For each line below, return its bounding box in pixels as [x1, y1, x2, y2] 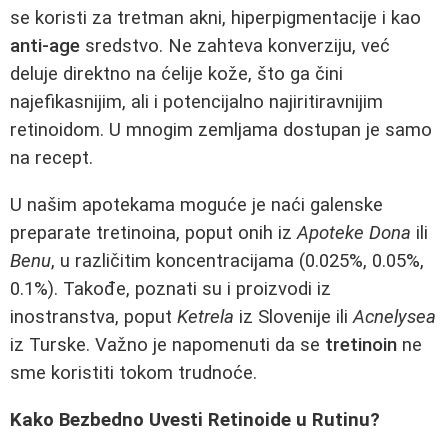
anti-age [10, 35, 80, 58]
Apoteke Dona [297, 221, 411, 244]
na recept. [10, 147, 93, 170]
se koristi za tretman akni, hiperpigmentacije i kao [10, 7, 421, 30]
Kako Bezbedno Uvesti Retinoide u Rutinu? [10, 408, 380, 431]
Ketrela [177, 305, 234, 328]
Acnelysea [353, 305, 436, 328]
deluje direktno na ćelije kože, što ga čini [10, 63, 343, 86]
